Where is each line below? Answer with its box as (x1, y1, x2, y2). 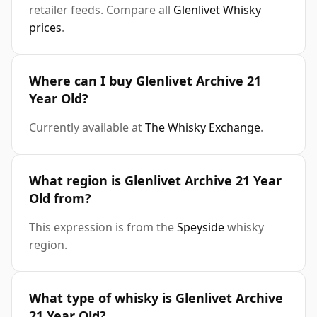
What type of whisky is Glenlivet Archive (29, 289, 283, 307)
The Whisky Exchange (145, 120, 260, 136)
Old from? (29, 190, 91, 207)
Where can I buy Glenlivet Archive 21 (29, 72, 261, 90)
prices (29, 20, 62, 36)
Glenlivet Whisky (173, 2, 261, 18)
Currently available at (29, 120, 145, 136)
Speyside (177, 219, 224, 236)
